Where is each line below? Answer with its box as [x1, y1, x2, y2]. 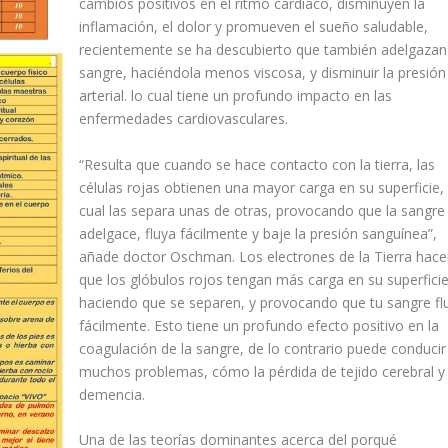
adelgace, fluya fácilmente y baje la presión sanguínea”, [78, 223, 437, 243]
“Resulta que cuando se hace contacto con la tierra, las [78, 154, 435, 174]
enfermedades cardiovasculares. [78, 109, 288, 129]
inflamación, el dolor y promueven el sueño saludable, [78, 17, 428, 37]
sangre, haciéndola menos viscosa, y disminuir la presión [78, 63, 446, 83]
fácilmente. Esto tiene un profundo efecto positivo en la [78, 315, 439, 335]
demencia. [78, 384, 145, 404]
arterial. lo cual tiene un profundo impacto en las [78, 86, 392, 106]
